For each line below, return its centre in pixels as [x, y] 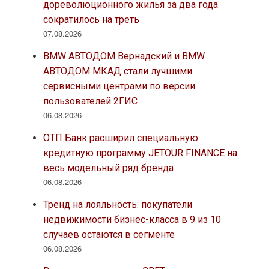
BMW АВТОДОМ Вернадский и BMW [124, 56]
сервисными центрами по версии [119, 86]
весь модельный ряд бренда [108, 168]
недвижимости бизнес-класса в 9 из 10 [132, 220]
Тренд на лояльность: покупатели [117, 205]
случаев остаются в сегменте [109, 235]
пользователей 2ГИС [90, 101]
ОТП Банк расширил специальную [120, 138]
